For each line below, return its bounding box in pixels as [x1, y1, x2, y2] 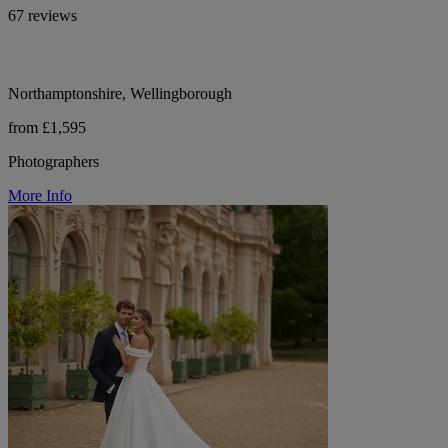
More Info [8, 186, 72, 204]
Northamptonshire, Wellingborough [8, 84, 232, 102]
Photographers [8, 152, 99, 170]
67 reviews [8, 6, 77, 24]
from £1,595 [8, 118, 86, 136]
